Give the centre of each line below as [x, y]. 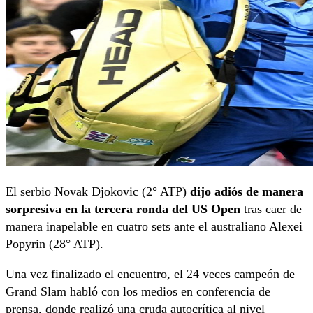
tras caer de [273, 209]
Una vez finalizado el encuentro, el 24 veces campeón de [150, 274]
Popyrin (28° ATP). [54, 243]
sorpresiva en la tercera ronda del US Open [125, 209]
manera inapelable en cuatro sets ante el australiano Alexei [154, 226]
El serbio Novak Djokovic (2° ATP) [98, 191]
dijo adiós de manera [247, 191]
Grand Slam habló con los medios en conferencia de [138, 291]
